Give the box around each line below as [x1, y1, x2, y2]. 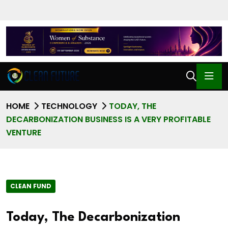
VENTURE [6, 127, 41, 139]
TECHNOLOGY [41, 100, 97, 112]
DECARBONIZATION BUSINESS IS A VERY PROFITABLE [6, 113, 211, 126]
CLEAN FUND [10, 181, 51, 190]
